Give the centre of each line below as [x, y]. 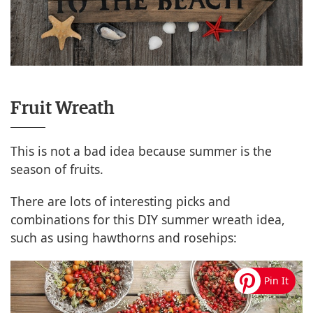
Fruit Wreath [63, 108]
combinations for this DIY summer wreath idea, [148, 219]
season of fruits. [57, 169]
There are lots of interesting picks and [121, 201]
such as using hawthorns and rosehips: [124, 238]
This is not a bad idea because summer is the [141, 151]
